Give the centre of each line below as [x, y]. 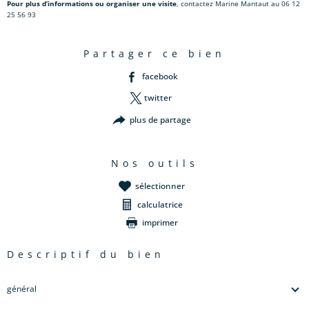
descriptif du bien [91, 255]
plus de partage [160, 119]
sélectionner [160, 186]
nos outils [160, 163]
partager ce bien [159, 53]
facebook [160, 77]
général [22, 289]
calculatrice [160, 204]
